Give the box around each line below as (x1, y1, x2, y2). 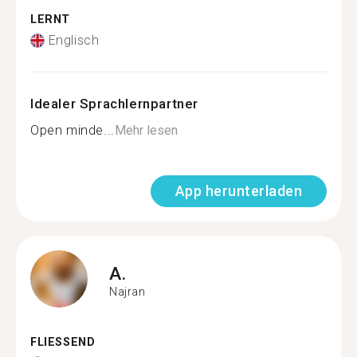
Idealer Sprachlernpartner (30, 96, 198, 112)
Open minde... (30, 123, 115, 138)
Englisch (48, 33, 100, 48)
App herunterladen (175, 182, 302, 199)
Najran (109, 284, 146, 298)
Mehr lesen (114, 123, 178, 138)
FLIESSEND (30, 335, 87, 349)
